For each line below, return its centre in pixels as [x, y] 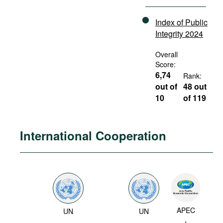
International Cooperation [93, 135]
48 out [195, 86]
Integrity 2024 [179, 34]
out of [166, 86]
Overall [167, 54]
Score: [166, 64]
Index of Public [181, 22]
